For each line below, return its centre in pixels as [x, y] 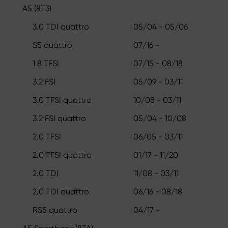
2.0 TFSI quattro [62, 155]
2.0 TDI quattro [61, 191]
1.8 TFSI [46, 63]
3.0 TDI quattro [61, 26]
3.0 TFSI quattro [62, 100]
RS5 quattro [55, 210]
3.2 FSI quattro [59, 118]
